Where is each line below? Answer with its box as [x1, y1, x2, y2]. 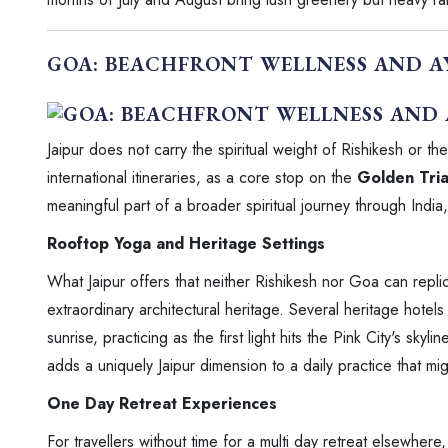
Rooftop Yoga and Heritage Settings [47, 232, 325, 256]
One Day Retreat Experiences [47, 392, 277, 416]
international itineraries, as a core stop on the [47, 166, 357, 190]
